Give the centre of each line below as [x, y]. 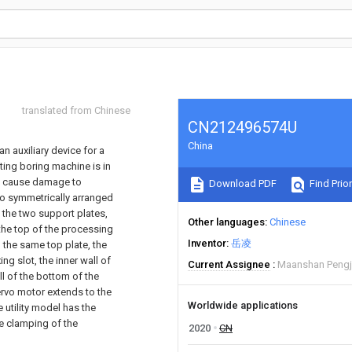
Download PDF [242, 184]
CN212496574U [242, 127]
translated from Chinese [76, 110]
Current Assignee [229, 264]
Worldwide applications [243, 305]
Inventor [207, 243]
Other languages [226, 222]
